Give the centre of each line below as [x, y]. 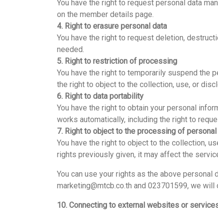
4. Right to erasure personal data [112, 26]
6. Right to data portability [100, 96]
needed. [71, 49]
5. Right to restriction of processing [117, 61]
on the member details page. [105, 14]
